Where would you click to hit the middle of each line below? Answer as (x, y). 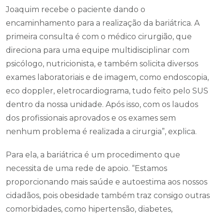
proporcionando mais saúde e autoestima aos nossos (107, 182)
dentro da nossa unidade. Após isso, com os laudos (102, 104)
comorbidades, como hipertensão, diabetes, (89, 209)
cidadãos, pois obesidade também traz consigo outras (108, 195)
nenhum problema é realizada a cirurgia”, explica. (101, 132)
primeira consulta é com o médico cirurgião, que (99, 37)
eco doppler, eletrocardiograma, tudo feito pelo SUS (107, 91)
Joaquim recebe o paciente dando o (76, 9)
